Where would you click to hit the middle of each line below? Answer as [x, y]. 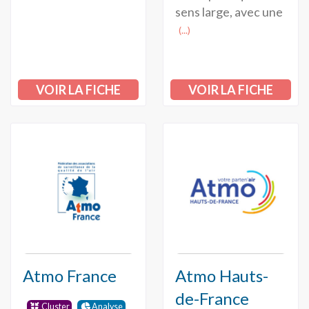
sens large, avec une [229, 11]
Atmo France [69, 275]
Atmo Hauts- [221, 275]
